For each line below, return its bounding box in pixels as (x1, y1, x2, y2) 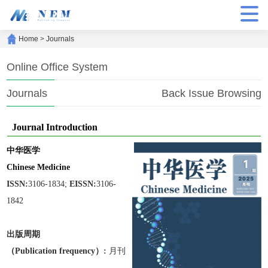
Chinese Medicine (7, 162, 71, 172)
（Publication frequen (7, 246, 88, 255)
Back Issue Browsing (161, 87, 261, 99)
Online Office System (7, 61, 108, 73)
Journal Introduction (12, 122, 98, 132)
